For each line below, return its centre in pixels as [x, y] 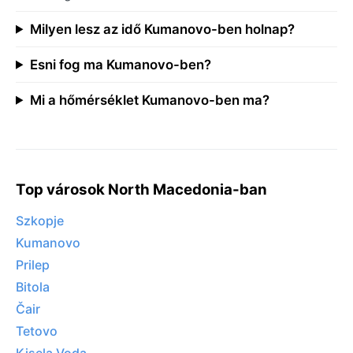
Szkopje [40, 221]
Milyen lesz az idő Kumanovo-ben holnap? [162, 29]
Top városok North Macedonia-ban [141, 189]
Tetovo [37, 331]
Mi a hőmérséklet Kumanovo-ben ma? [149, 100]
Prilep [33, 265]
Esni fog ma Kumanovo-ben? [120, 64]
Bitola [33, 287]
